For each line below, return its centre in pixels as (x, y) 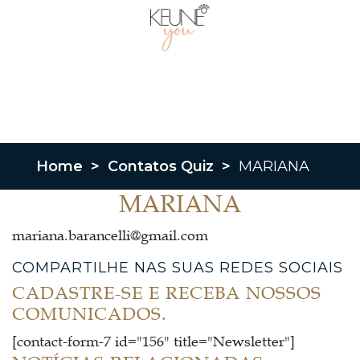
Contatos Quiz (161, 166)
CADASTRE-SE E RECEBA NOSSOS (167, 294)
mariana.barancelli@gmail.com (110, 236)
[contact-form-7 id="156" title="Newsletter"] (153, 342)
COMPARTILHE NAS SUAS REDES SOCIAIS (178, 268)
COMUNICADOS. (90, 315)
